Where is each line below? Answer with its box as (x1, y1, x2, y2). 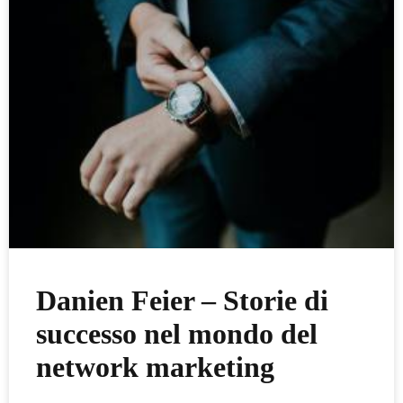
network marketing (36, 352, 274, 383)
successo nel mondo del (36, 318, 318, 350)
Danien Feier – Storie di (36, 285, 328, 317)
